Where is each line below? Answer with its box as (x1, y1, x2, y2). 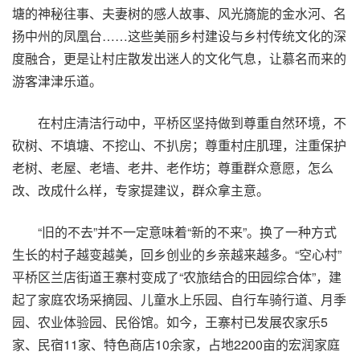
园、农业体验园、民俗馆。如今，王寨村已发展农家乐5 (12, 313, 328, 331)
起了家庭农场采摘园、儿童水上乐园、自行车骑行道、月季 (12, 290, 346, 309)
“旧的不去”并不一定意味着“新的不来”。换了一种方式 (38, 223, 337, 241)
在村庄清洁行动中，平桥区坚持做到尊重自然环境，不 (38, 113, 346, 132)
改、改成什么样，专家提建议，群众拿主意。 (12, 181, 269, 199)
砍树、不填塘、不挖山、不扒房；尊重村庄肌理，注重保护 (12, 136, 346, 154)
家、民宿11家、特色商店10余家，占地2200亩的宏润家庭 (12, 335, 340, 354)
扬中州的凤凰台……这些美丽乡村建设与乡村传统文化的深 (12, 27, 346, 45)
